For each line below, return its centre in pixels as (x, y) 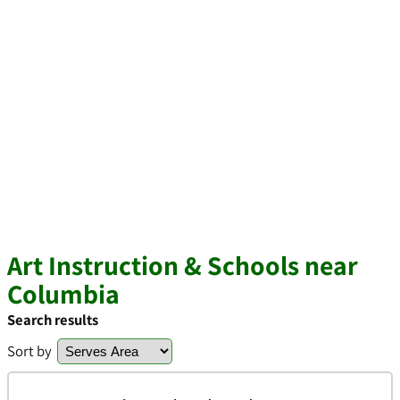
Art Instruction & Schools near (183, 265)
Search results (53, 320)
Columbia (63, 294)
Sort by (29, 351)
